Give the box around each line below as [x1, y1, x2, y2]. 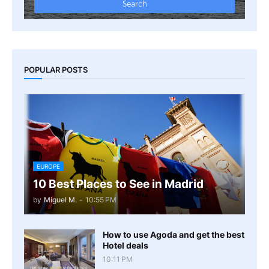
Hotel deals [103, 240, 148, 250]
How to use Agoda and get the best [103, 229, 244, 240]
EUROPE [37, 162, 60, 170]
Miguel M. [44, 195, 77, 204]
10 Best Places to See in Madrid [33, 177, 204, 191]
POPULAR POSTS [24, 65, 88, 74]
